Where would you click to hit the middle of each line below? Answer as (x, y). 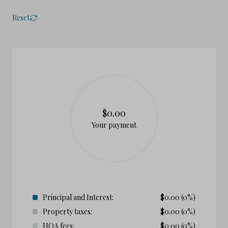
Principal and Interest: (78, 197)
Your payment (114, 125)
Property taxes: (67, 211)
